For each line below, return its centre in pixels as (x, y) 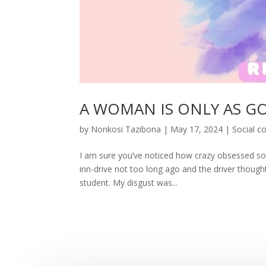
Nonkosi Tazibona (126, 129)
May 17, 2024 (197, 129)
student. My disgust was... (129, 183)
